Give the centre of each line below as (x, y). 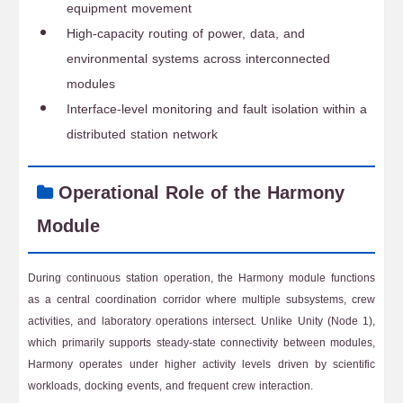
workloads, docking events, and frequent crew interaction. (170, 386)
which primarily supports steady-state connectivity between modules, (201, 343)
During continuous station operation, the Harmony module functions (201, 278)
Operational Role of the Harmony (201, 193)
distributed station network (142, 134)
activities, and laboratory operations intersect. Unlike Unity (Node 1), (201, 321)
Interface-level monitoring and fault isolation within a (217, 109)
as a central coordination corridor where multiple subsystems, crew (201, 300)
